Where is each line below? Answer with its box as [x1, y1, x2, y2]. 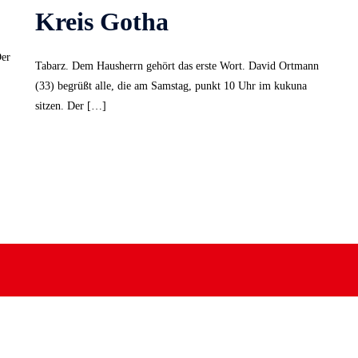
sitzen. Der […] [35, 99, 106, 112]
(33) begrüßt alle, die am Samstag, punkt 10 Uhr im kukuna [35, 79, 307, 92]
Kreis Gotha [35, 6, 169, 36]
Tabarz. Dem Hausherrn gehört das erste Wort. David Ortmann [35, 59, 319, 72]
